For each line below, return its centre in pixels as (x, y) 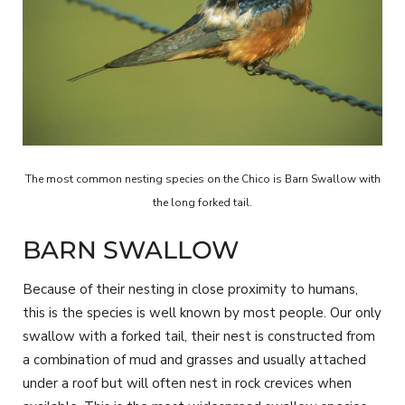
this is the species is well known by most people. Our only (202, 312)
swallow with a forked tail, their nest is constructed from (199, 336)
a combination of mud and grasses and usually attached (194, 359)
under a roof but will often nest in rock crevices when (187, 383)
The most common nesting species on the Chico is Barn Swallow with (202, 179)
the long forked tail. (202, 203)
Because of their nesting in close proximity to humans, (190, 289)
